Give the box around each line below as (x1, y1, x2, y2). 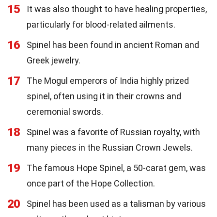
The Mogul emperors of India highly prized (27, 75, 189, 86)
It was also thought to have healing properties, (27, 3, 207, 14)
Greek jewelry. (27, 55, 80, 65)
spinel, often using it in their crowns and (27, 91, 181, 101)
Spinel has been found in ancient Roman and (27, 39, 199, 50)
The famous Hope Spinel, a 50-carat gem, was (27, 162, 206, 173)
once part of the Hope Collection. (27, 178, 155, 188)
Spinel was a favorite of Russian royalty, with (27, 126, 200, 137)
